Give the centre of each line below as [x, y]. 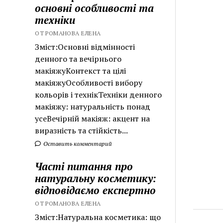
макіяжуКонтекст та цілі [81, 70]
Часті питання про [84, 166]
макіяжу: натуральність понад [93, 106]
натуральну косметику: [96, 178]
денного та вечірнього [78, 58]
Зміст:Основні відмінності [85, 47]
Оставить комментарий [77, 143]
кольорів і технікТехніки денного [99, 94]
